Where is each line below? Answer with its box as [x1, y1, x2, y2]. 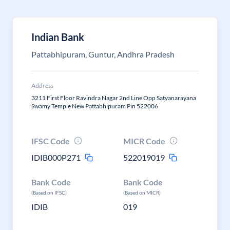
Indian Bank [31, 31, 84, 43]
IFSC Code [31, 136, 70, 146]
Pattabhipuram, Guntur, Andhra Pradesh [31, 49, 175, 59]
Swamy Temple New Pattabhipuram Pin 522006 [31, 102, 158, 110]
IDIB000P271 [31, 152, 81, 162]
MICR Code [123, 136, 166, 146]
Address [31, 82, 53, 89]
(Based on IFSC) [31, 189, 67, 196]
